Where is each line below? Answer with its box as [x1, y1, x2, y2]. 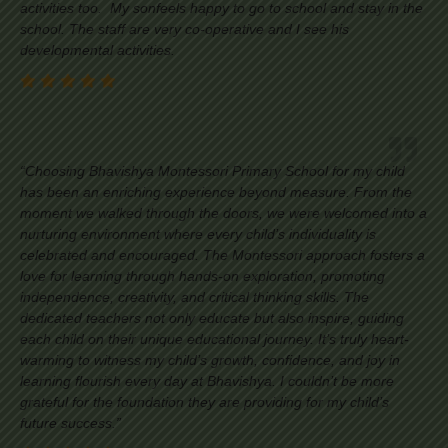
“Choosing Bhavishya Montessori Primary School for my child [20, 163, 405, 180]
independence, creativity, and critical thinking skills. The [20, 289, 369, 306]
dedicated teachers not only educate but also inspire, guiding [20, 310, 404, 327]
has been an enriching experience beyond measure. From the [20, 184, 412, 201]
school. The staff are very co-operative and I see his [20, 21, 349, 38]
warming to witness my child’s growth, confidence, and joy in [20, 352, 400, 369]
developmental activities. [20, 42, 175, 59]
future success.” [20, 415, 121, 432]
